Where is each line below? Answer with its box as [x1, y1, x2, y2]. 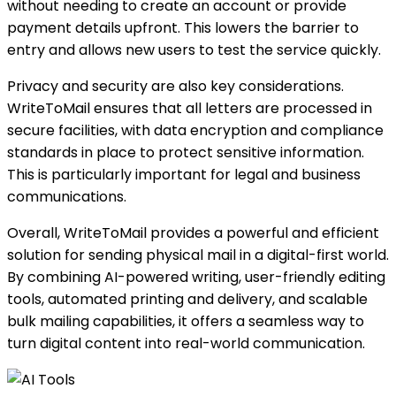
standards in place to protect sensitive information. [7, 141, 364, 163]
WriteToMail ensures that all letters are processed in [7, 97, 372, 118]
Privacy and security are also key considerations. [7, 75, 344, 96]
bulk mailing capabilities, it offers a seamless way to [7, 310, 364, 331]
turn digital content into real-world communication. [7, 332, 365, 354]
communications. [7, 186, 126, 207]
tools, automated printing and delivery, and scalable [7, 288, 368, 309]
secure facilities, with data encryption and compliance [7, 119, 384, 141]
